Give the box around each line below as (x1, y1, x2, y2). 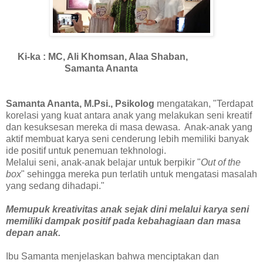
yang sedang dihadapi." (6, 180, 104, 191)
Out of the (201, 157, 241, 167)
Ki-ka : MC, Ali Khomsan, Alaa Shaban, (6, 51, 188, 62)
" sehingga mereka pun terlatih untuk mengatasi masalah (21, 168, 257, 179)
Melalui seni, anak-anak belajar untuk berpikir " (6, 157, 201, 167)
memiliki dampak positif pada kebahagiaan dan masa (6, 215, 241, 226)
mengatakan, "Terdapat (157, 98, 253, 109)
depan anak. (6, 227, 60, 238)
